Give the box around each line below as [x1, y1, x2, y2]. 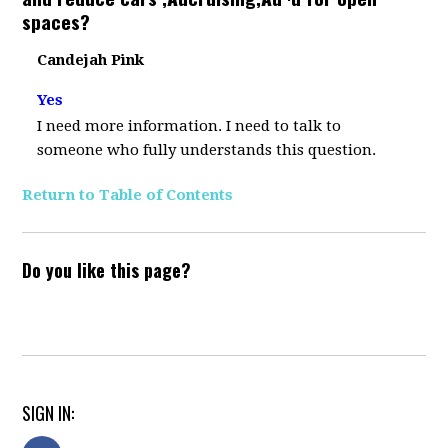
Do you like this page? [22, 257, 192, 283]
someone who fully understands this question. [37, 141, 377, 159]
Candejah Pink [37, 51, 145, 69]
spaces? [22, 7, 91, 35]
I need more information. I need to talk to [37, 117, 342, 135]
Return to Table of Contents [22, 186, 234, 204]
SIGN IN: [22, 400, 75, 426]
